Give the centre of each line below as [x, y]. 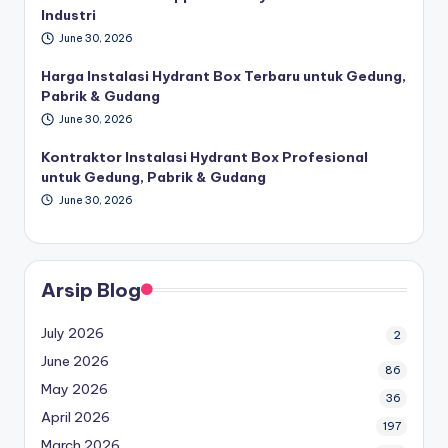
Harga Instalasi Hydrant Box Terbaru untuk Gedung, [223, 75]
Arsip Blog [91, 290]
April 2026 [75, 417]
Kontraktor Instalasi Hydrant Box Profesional [204, 156]
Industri [68, 15]
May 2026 [74, 389]
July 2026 [72, 333]
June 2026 [75, 361]
